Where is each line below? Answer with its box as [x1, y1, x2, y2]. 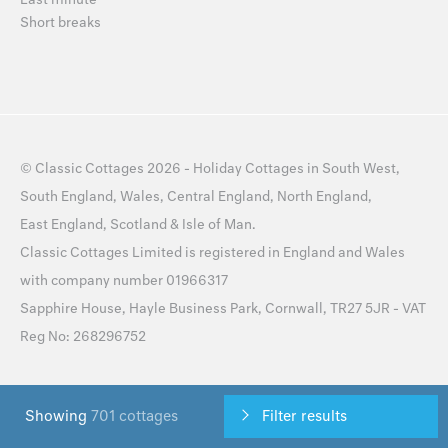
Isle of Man [182, 216, 252, 234]
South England [20, 188, 113, 206]
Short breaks [20, 14, 101, 32]
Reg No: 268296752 [20, 328, 146, 346]
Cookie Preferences [290, 394, 415, 412]
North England [277, 188, 368, 206]
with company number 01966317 [20, 272, 228, 290]
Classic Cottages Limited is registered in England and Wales [20, 244, 405, 262]
